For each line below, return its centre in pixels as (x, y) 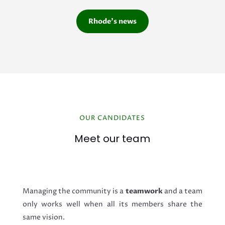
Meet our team (113, 139)
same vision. (43, 217)
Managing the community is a (74, 191)
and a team (183, 191)
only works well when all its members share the (113, 204)
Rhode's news (112, 22)
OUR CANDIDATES (113, 118)
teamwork (144, 191)
